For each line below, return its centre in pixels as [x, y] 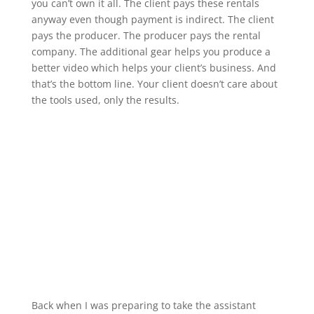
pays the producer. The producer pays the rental [146, 35]
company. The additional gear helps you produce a [151, 52]
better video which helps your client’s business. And [153, 68]
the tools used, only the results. [105, 100]
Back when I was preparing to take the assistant [143, 305]
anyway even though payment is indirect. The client [152, 19]
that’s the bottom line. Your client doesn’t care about [154, 84]
